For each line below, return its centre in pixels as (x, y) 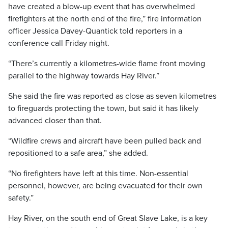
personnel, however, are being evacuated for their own (105, 186)
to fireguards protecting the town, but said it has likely (103, 108)
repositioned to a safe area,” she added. (78, 153)
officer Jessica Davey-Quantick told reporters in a (95, 31)
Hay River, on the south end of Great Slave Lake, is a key (108, 218)
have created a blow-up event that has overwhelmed (102, 7)
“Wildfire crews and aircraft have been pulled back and (105, 141)
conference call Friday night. (59, 43)
